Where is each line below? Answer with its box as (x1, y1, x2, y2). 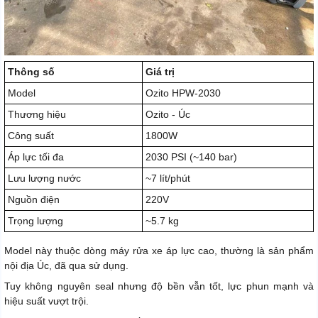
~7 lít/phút (146, 172, 190, 184)
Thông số (8, 65, 55, 77)
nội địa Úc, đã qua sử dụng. (4, 259, 128, 271)
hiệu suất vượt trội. (4, 295, 89, 307)
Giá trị (146, 65, 175, 77)
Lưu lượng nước (8, 172, 81, 184)
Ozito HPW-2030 (146, 87, 221, 99)
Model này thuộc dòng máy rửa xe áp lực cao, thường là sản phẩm (4, 244, 314, 256)
